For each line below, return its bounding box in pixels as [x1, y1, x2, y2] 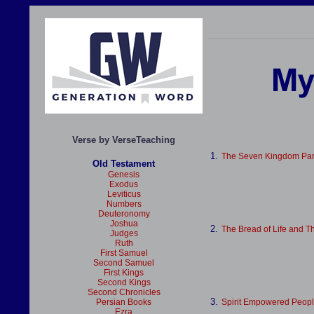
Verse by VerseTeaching [72, 135, 175, 145]
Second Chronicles [87, 287, 161, 297]
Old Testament [93, 158, 155, 169]
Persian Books [96, 297, 151, 307]
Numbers [106, 199, 142, 209]
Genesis [108, 170, 139, 179]
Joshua [109, 219, 138, 228]
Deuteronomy [97, 209, 150, 219]
